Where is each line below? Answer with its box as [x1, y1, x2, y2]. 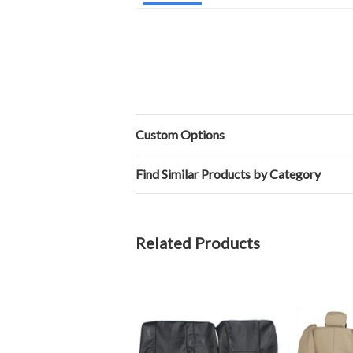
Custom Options [136, 127, 225, 142]
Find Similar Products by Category [136, 166, 321, 181]
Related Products [136, 233, 260, 252]
